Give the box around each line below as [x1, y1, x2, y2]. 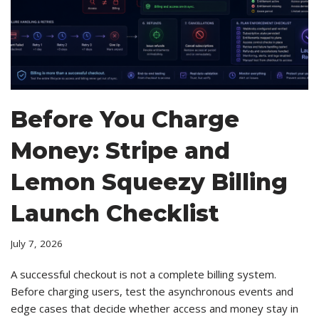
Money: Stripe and [11, 136, 230, 164]
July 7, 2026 [11, 236, 63, 250]
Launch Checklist [11, 199, 219, 227]
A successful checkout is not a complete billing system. [11, 266, 276, 281]
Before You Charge [11, 105, 239, 133]
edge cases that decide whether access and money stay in [11, 300, 298, 315]
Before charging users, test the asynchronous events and [11, 283, 293, 298]
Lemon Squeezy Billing [11, 167, 288, 196]
